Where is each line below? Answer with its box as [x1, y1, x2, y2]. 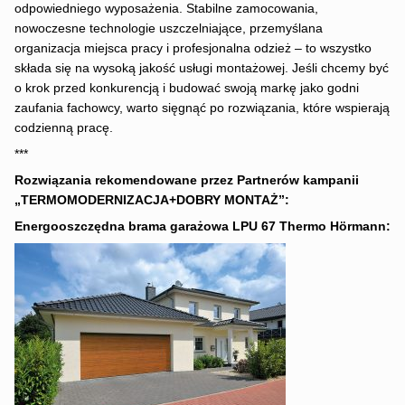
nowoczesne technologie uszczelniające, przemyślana [14, 22, 323, 36]
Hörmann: [329, 219, 391, 233]
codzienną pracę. [14, 121, 113, 136]
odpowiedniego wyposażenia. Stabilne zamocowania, [14, 2, 318, 16]
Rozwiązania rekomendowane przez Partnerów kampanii [14, 174, 359, 188]
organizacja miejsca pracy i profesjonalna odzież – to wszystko [14, 42, 372, 56]
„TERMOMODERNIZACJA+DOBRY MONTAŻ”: [14, 193, 289, 208]
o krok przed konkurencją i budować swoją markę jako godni [14, 81, 359, 96]
